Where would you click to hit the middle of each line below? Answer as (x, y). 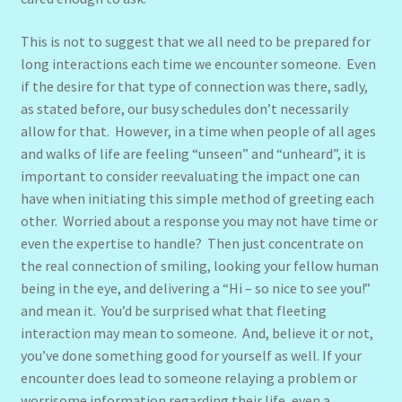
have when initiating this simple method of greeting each (197, 198)
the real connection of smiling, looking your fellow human (199, 265)
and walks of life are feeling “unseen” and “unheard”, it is (193, 153)
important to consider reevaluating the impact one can (190, 175)
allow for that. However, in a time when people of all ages (198, 131)
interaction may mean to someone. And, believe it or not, (197, 332)
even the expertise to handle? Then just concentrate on (192, 243)
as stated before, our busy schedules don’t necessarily (184, 108)
